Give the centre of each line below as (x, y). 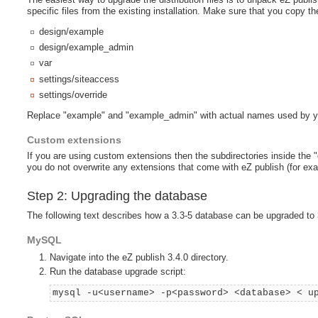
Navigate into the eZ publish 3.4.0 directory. (139, 258)
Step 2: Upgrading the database (117, 196)
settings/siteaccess (79, 79)
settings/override (73, 95)
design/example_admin (87, 48)
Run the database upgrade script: (118, 272)
